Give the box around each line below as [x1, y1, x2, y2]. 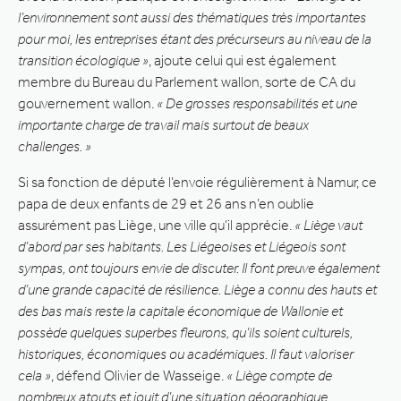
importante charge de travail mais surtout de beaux [18, 115, 309, 133]
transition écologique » [18, 51, 149, 69]
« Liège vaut [294, 216, 363, 234]
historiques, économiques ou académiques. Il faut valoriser [18, 345, 354, 363]
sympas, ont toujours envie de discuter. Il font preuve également [18, 259, 380, 277]
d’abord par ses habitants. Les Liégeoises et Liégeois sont [18, 237, 346, 255]
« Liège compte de [224, 366, 332, 384]
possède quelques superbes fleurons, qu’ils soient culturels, [18, 323, 353, 341]
